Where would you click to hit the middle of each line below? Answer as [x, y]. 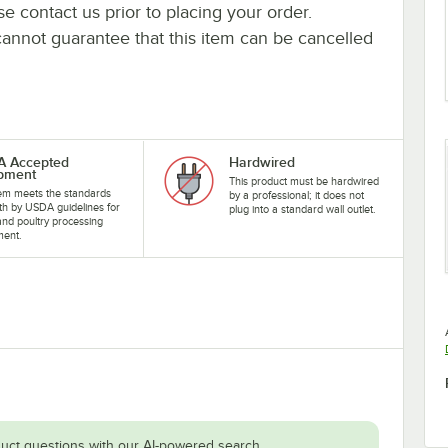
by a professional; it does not [296, 194]
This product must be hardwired [303, 180]
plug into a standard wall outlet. [302, 208]
